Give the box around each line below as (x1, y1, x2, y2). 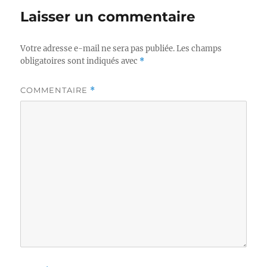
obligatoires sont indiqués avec (20, 56, 140, 66)
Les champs (176, 44, 222, 54)
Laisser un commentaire (20, 8, 196, 25)
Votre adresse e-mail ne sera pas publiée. (20, 44, 175, 54)
